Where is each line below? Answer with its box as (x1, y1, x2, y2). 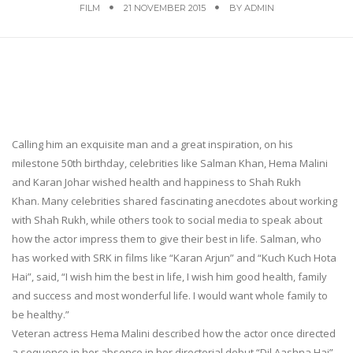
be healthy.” (12, 307, 69, 321)
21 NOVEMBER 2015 (123, 2, 206, 13)
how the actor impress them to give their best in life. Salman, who (12, 231, 321, 246)
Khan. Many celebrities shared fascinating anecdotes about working (12, 193, 337, 208)
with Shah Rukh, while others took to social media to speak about (12, 212, 322, 227)
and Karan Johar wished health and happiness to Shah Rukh (12, 174, 301, 189)
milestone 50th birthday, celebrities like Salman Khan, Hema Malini (12, 155, 328, 170)
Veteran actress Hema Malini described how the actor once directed (12, 325, 336, 340)
